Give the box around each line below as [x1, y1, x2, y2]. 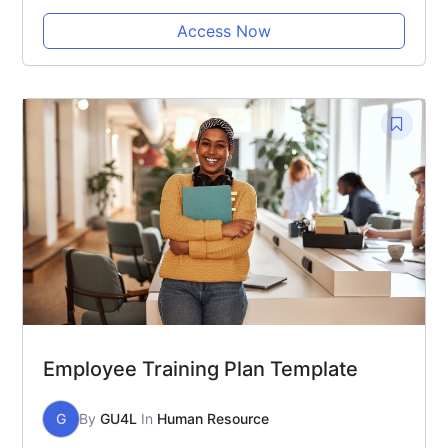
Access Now [177, 20, 271, 41]
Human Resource [157, 409, 269, 427]
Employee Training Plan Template [43, 356, 358, 381]
